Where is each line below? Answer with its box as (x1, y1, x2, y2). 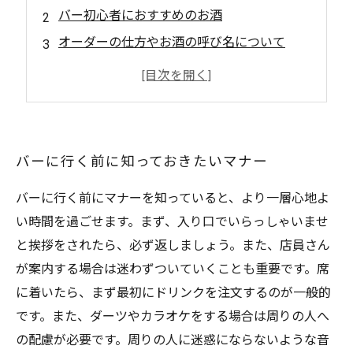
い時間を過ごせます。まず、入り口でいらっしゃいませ (16, 214, 329, 229)
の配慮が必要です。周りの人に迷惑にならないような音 (16, 333, 329, 347)
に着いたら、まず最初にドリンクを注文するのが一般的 (16, 285, 331, 300)
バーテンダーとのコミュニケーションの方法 (58, 61, 310, 76)
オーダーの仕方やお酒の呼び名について (58, 35, 285, 50)
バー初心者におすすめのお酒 (58, 8, 222, 23)
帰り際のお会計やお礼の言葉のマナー (58, 88, 273, 103)
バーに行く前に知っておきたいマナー (16, 154, 268, 169)
